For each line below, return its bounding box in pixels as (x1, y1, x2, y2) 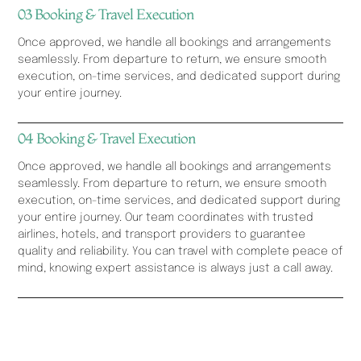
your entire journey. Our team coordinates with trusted (18, 211, 314, 223)
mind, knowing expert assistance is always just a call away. (18, 262, 334, 274)
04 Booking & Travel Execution (18, 128, 197, 147)
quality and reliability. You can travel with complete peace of (18, 245, 343, 257)
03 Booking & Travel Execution (18, 4, 195, 23)
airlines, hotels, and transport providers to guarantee (18, 228, 306, 240)
